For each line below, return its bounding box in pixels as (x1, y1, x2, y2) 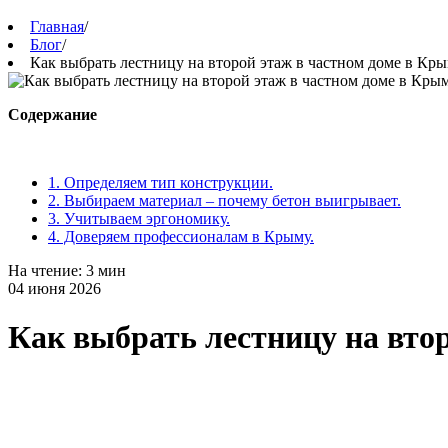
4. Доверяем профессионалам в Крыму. (48, 228, 314, 245)
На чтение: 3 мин (8, 262, 126, 279)
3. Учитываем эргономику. (48, 210, 230, 227)
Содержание (8, 106, 97, 123)
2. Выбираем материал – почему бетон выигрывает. (48, 192, 401, 209)
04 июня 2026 (8, 280, 101, 297)
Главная (30, 18, 84, 35)
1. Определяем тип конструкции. (48, 174, 273, 191)
